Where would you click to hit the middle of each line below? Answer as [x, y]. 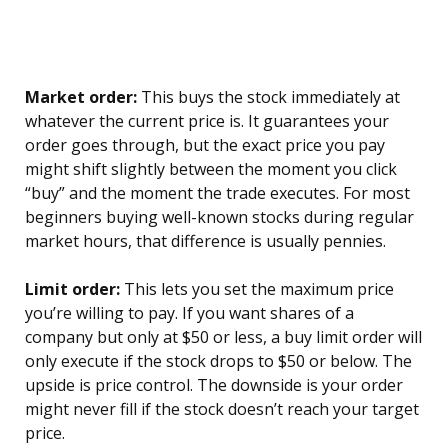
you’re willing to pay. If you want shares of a [189, 313]
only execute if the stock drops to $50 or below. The [218, 361]
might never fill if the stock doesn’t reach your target [222, 409]
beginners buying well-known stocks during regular [219, 217]
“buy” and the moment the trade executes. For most [217, 193]
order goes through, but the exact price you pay [205, 145]
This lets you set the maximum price [257, 289]
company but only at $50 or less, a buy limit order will [223, 337]
